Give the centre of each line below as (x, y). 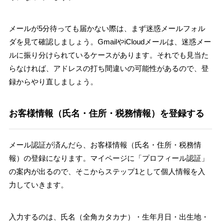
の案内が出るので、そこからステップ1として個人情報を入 (107, 172)
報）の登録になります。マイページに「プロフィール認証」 (109, 158)
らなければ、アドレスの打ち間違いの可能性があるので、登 (109, 69)
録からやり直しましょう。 (53, 82)
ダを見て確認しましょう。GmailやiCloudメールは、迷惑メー (110, 42)
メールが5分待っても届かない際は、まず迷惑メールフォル (107, 29)
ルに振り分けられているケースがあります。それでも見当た (109, 55)
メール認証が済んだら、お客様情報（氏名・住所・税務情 (105, 145)
